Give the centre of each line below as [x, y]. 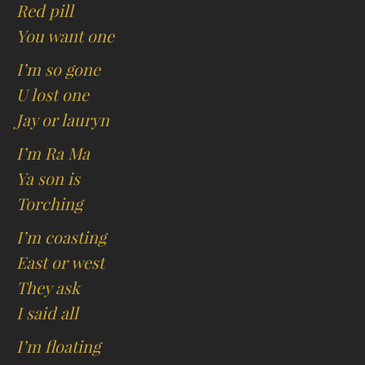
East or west [60, 263]
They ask [48, 288]
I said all [47, 314]
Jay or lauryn [63, 121]
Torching [49, 204]
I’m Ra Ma [53, 154]
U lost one [53, 95]
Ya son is [48, 179]
